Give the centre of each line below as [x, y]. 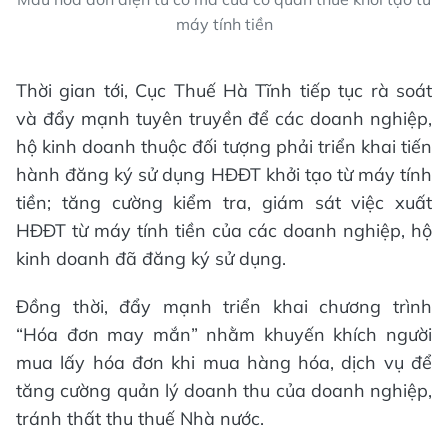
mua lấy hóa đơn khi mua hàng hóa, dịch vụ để [224, 363]
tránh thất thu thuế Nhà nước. [140, 419]
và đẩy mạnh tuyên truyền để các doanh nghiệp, [224, 119]
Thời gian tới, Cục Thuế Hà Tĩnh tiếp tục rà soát [224, 91]
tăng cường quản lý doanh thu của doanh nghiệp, [224, 391]
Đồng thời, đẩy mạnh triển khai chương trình [224, 307]
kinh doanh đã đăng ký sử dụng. [151, 259]
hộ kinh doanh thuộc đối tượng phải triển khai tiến [224, 147]
